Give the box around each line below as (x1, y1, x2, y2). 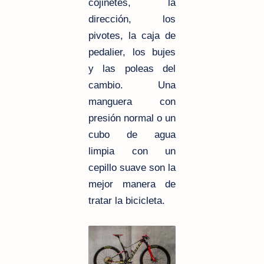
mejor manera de (88, 178, 176, 190)
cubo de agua (88, 128, 176, 140)
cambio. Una (88, 79, 176, 91)
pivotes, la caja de (88, 29, 176, 41)
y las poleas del (88, 62, 176, 74)
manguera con (88, 95, 176, 107)
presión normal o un (88, 112, 176, 124)
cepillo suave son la (88, 161, 176, 173)
